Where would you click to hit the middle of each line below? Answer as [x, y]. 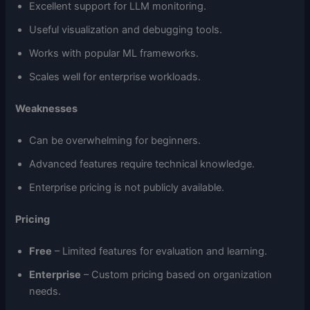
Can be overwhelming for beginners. [115, 141]
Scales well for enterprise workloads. [115, 77]
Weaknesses [47, 109]
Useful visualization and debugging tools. [126, 30]
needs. [45, 291]
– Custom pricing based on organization [177, 274]
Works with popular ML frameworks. [114, 54]
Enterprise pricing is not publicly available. [127, 188]
